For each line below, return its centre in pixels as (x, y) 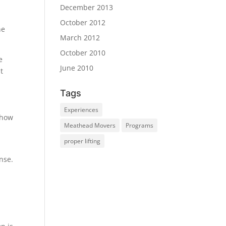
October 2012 (83, 22)
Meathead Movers (90, 125)
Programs (140, 125)
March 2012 (80, 38)
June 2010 (77, 68)
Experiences (81, 110)
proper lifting (82, 141)
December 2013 (87, 7)
